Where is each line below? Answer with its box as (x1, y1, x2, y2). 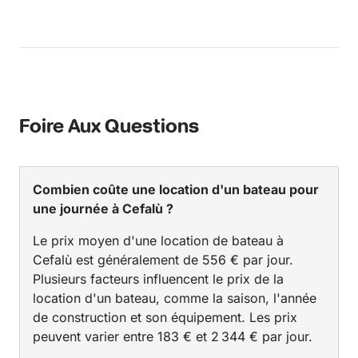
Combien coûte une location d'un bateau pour (33, 181, 319, 198)
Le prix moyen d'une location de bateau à (33, 233, 284, 249)
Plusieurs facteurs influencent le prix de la (33, 271, 284, 288)
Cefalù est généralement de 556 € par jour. (33, 252, 293, 268)
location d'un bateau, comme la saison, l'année (33, 290, 316, 307)
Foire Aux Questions (19, 115, 199, 141)
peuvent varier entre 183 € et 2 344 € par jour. (33, 328, 312, 345)
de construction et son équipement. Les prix (33, 309, 297, 326)
